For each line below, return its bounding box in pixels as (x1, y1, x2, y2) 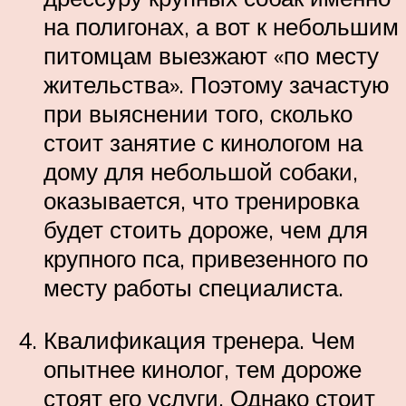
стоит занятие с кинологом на (43, 128, 362, 158)
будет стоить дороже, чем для (43, 215, 368, 245)
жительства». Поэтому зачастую (43, 70, 390, 100)
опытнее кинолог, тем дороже (43, 353, 362, 383)
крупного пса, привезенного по (43, 244, 368, 274)
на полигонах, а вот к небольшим (43, 12, 399, 42)
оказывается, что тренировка (43, 186, 359, 216)
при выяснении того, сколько (43, 99, 353, 129)
